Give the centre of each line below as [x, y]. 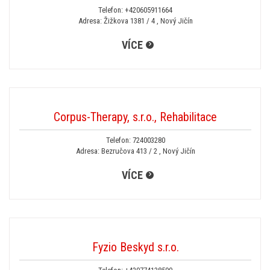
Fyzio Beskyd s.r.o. [135, 247]
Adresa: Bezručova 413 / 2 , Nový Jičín [135, 151]
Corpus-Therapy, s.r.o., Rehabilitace [135, 117]
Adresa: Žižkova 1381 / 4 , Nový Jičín [135, 21]
